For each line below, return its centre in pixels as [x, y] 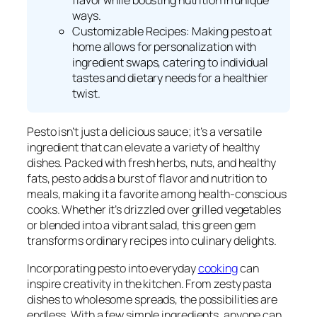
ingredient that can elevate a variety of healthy [144, 148]
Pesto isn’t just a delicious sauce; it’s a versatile [144, 132]
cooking [218, 268]
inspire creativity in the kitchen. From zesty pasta [149, 283]
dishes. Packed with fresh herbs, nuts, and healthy [151, 163]
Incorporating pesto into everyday [113, 268]
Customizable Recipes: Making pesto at [172, 31]
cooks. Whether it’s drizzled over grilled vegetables [154, 210]
